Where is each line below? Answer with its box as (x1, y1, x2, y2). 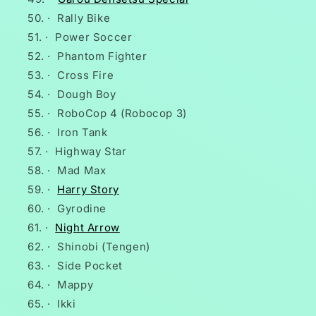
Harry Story (57, 183, 119, 197)
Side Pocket (57, 259, 123, 273)
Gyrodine (57, 202, 107, 216)
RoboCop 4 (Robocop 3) (57, 107, 187, 121)
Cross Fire (57, 68, 114, 83)
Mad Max (57, 164, 107, 178)
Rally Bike (57, 11, 111, 25)
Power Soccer (55, 30, 133, 44)
